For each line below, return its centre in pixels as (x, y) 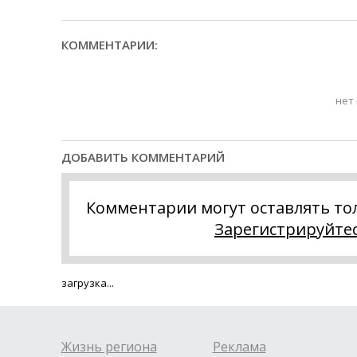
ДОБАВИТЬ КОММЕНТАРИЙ (143, 157)
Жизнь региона (109, 346)
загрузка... (87, 282)
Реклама (239, 346)
